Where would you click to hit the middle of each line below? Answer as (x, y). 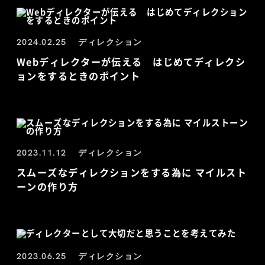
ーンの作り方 (48, 187)
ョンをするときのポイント (79, 76)
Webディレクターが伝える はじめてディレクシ (131, 62)
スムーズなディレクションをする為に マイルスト (132, 172)
